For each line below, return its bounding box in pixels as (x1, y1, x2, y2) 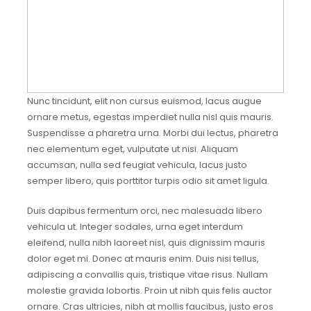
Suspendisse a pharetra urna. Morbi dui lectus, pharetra (26, 126, 278, 140)
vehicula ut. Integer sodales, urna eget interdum (26, 220, 243, 234)
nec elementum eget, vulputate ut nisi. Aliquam (26, 142, 238, 156)
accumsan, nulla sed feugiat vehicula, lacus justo (26, 158, 247, 172)
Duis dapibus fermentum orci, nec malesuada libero (26, 204, 262, 218)
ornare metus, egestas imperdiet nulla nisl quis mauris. (26, 110, 274, 124)
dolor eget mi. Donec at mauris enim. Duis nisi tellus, (26, 252, 259, 266)
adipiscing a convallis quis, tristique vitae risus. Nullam (26, 268, 268, 282)
